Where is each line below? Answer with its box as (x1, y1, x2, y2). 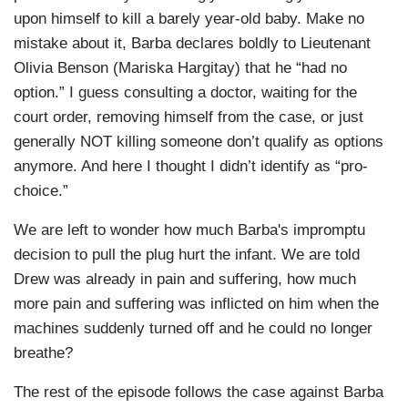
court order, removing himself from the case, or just (14, 107, 363, 126)
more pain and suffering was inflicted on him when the (14, 294, 379, 312)
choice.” (14, 181, 68, 199)
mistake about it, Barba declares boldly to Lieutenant (14, 34, 371, 52)
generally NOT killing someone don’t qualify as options (14, 132, 383, 150)
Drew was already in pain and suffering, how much (14, 270, 356, 288)
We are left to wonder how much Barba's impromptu (14, 220, 365, 239)
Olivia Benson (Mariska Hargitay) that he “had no (14, 58, 347, 76)
